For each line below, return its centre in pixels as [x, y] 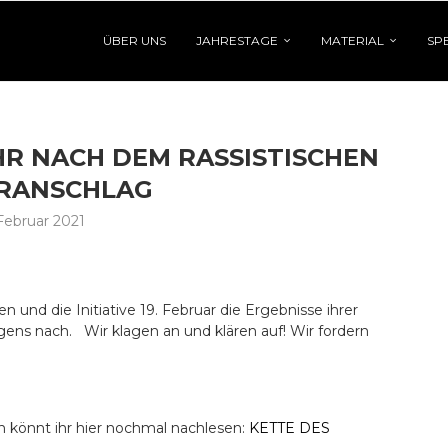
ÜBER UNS [134, 40]
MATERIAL [352, 40]
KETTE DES [289, 428]
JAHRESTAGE [237, 40]
